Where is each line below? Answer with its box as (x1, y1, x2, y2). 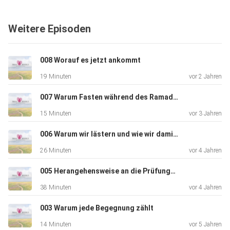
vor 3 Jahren (189, 110, 222, 118)
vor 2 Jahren (189, 73, 222, 81)
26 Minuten (40, 147, 71, 155)
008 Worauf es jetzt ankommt (40, 56, 141, 65)
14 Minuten (40, 221, 71, 228)
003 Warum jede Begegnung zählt (40, 204, 154, 213)
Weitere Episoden (8, 23, 91, 35)
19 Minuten (40, 73, 71, 81)
